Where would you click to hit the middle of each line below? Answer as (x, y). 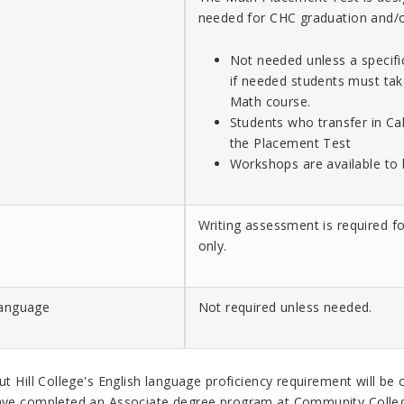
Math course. (270, 101)
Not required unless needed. (285, 307)
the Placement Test (290, 142)
